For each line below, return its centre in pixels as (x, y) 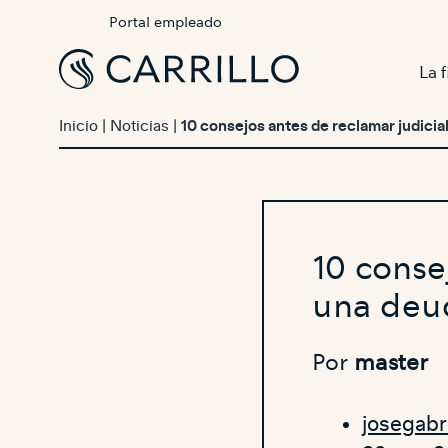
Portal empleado (166, 22)
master (391, 362)
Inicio (79, 126)
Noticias (140, 126)
